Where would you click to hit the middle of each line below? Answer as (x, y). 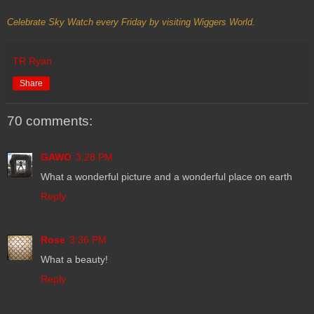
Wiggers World (223, 22)
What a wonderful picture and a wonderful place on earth (166, 177)
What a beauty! (74, 260)
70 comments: (50, 121)
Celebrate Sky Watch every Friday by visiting (100, 22)
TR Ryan (32, 61)
